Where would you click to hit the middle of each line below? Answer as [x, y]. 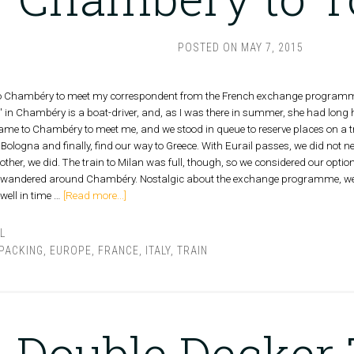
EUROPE [70, 250]
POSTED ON [210, 47]
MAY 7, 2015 [273, 47]
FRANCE [118, 250]
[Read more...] [94, 196]
